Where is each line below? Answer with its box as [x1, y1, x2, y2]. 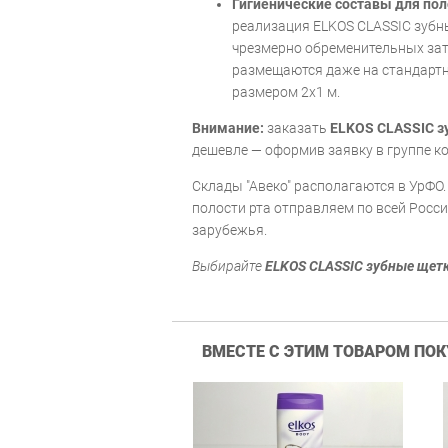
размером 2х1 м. [232, 83, 340, 100]
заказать [264, 119, 330, 136]
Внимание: [192, 119, 264, 136]
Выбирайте [192, 257, 265, 274]
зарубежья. [192, 221, 267, 238]
